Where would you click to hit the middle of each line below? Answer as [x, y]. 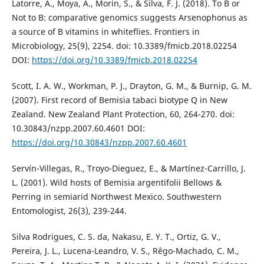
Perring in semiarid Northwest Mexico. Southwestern [116, 197]
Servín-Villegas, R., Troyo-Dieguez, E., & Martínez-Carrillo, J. [128, 169]
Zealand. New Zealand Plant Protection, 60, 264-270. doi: [123, 114]
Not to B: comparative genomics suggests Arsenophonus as [129, 18]
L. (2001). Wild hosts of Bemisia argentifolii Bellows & [116, 183]
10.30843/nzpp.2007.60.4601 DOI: [78, 128]
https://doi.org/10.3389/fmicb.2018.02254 [114, 60]
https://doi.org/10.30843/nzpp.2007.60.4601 [99, 143]
